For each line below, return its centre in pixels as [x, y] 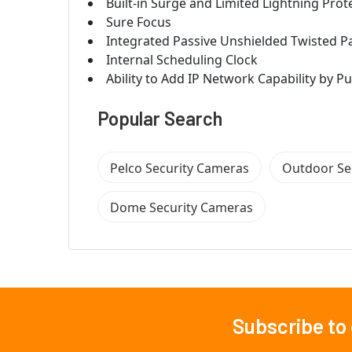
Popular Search [160, 119]
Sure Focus [139, 22]
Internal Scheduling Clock [182, 60]
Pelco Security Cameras [180, 169]
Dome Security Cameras [181, 208]
